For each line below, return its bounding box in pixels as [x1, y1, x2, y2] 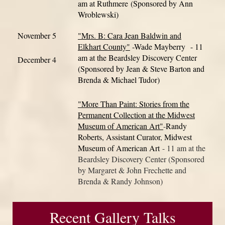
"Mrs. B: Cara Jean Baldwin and [78, 30, 181, 41]
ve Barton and [160, 63, 204, 74]
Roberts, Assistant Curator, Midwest [78, 131, 192, 142]
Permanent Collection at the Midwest [78, 109, 195, 120]
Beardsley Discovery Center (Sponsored [78, 153, 204, 164]
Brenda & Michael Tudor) [78, 74, 160, 85]
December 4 [18, 54, 59, 65]
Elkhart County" [78, 41, 130, 52]
